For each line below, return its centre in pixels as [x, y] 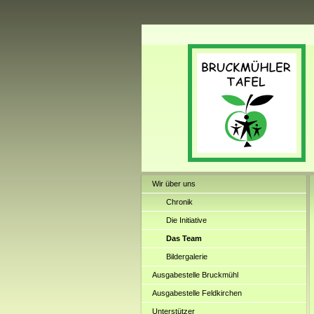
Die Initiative [186, 220]
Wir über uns [174, 184]
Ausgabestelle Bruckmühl [195, 275]
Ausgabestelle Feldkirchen [197, 293]
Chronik [179, 202]
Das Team [184, 238]
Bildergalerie [187, 257]
